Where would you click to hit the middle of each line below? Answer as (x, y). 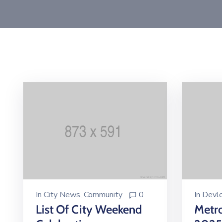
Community (103, 195)
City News (62, 195)
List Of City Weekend (89, 210)
